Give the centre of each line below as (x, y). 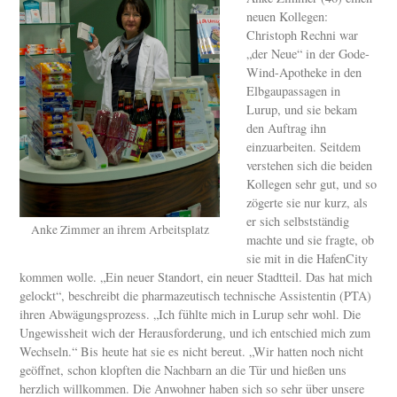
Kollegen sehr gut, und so (312, 183)
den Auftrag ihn (287, 128)
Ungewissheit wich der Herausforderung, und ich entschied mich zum (195, 332)
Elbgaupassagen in (294, 90)
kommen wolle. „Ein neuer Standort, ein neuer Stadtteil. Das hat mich (196, 276)
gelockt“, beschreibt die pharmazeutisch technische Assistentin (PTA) (196, 295)
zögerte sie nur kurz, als (307, 202)
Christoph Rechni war (303, 35)
